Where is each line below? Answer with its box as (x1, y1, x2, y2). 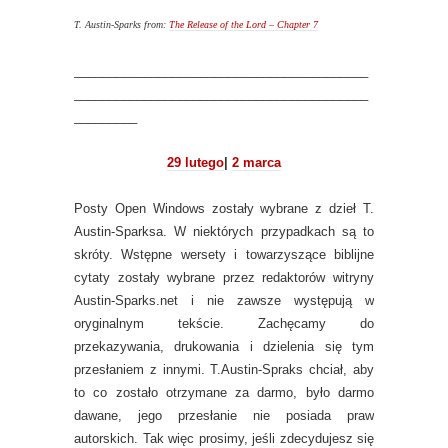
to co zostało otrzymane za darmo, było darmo (74, 384, 374, 400)
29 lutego (167, 154, 224, 170)
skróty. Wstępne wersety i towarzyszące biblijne (74, 246, 374, 262)
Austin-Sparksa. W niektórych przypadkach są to (74, 223, 374, 239)
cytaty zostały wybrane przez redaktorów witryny (74, 269, 374, 285)
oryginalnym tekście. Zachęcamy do (74, 315, 374, 331)
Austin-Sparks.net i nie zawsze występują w (74, 292, 374, 308)
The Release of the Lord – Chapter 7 (169, 18, 318, 30)
